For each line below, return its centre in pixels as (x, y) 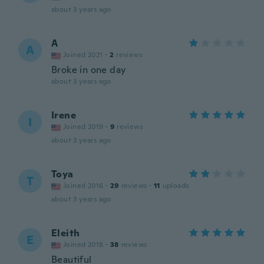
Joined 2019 (83, 127)
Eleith (66, 233)
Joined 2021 (83, 55)
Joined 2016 (83, 186)
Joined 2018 (83, 245)
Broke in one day (89, 70)
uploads (176, 186)
